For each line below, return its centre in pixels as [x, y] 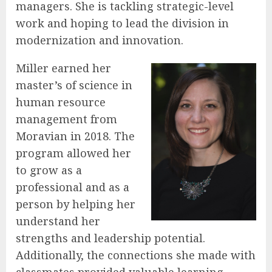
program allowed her [73, 153]
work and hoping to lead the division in [122, 23]
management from [66, 119]
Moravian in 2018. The [75, 136]
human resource [61, 102]
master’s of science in [74, 85]
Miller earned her [63, 68]
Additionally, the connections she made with [136, 255]
